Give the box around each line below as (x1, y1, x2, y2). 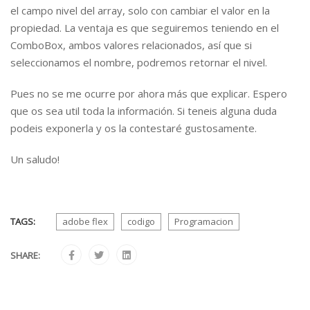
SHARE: (10, 249, 40, 262)
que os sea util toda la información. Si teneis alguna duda (10, 104, 277, 118)
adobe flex (62, 215, 108, 228)
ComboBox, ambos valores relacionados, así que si (10, 38, 255, 52)
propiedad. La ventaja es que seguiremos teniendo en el (10, 21, 279, 35)
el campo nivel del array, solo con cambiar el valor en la (10, 3, 270, 17)
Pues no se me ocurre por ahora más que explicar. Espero (10, 86, 287, 100)
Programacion (174, 215, 233, 228)
